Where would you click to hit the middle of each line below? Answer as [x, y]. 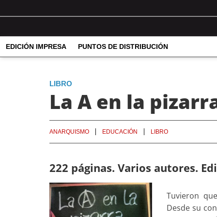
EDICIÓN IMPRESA [36, 47]
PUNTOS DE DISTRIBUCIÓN [123, 47]
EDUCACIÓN [120, 132]
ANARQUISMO [69, 132]
